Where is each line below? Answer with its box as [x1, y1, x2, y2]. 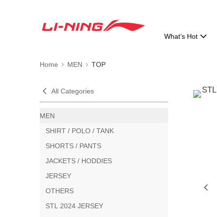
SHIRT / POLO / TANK [46, 126, 114, 135]
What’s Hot [164, 32, 198, 40]
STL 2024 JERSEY [46, 201, 103, 210]
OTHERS [46, 186, 74, 195]
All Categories [51, 87, 94, 95]
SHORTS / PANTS [46, 141, 101, 150]
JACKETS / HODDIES [46, 156, 112, 165]
